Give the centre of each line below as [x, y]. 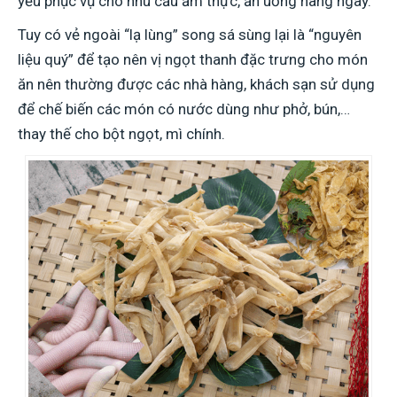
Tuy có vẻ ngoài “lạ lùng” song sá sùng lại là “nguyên [190, 34]
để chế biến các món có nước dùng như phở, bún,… [184, 109]
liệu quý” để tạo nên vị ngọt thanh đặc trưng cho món [193, 59]
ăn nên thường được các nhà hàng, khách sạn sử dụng [196, 84]
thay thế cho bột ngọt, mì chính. [121, 133]
